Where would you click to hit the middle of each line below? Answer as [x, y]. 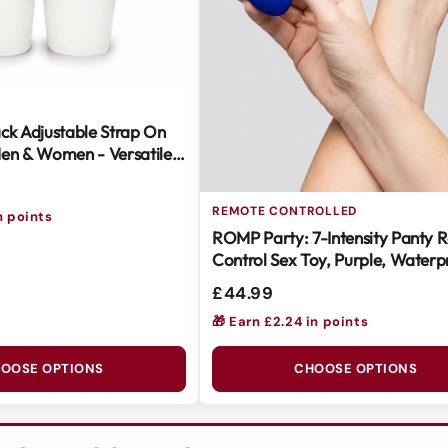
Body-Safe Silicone [280, 281]
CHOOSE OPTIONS [356, 369]
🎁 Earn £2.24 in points [290, 322]
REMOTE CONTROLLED [285, 210]
